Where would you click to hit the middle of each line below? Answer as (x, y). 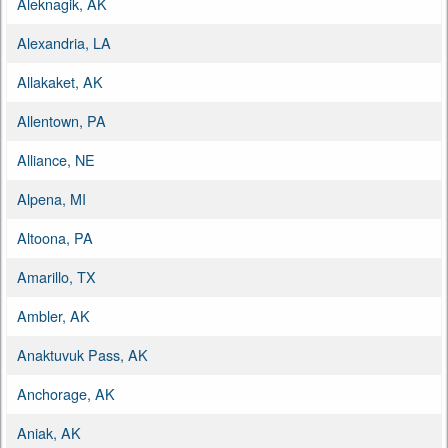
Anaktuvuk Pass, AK (82, 354)
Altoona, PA (55, 237)
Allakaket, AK (60, 81)
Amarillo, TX (56, 276)
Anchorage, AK (66, 393)
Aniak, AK (49, 432)
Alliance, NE (56, 159)
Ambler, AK (53, 315)
